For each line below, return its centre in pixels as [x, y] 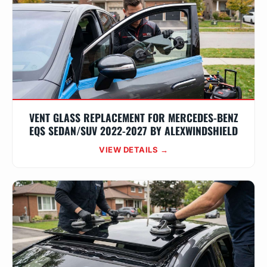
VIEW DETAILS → [133, 150]
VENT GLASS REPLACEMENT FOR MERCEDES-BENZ [133, 117]
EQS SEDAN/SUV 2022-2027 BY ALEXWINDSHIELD [133, 131]
